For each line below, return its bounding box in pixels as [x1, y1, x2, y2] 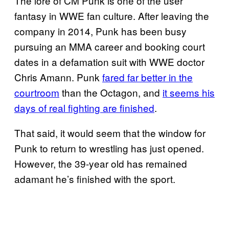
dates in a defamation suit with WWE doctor [14, 54, 204, 68]
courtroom [14, 85, 59, 99]
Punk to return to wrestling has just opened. [14, 141, 204, 155]
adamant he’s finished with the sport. [14, 171, 175, 186]
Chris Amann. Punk [14, 70, 102, 84]
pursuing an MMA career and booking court [14, 39, 205, 53]
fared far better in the [102, 70, 193, 84]
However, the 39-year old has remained [14, 156, 187, 170]
